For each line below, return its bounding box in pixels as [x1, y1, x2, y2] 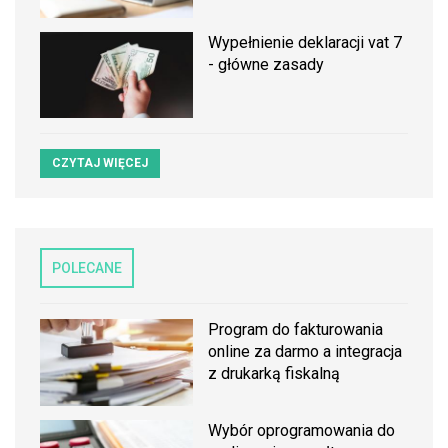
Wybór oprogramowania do [208, 420, 396, 440]
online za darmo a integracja [208, 342, 403, 362]
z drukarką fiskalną [208, 364, 341, 384]
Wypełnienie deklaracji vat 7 [208, 33, 403, 53]
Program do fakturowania [208, 320, 384, 340]
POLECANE [52, 260, 122, 277]
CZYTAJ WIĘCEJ [52, 156, 148, 171]
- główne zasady [208, 55, 325, 75]
